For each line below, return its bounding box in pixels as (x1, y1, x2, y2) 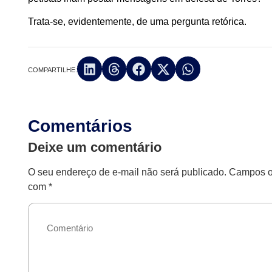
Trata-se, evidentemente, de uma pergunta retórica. (28, 16, 247, 27)
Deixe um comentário (28, 139, 162, 155)
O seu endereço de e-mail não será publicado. (28, 166, 227, 177)
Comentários (28, 116, 133, 135)
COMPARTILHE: (28, 66, 78, 73)
